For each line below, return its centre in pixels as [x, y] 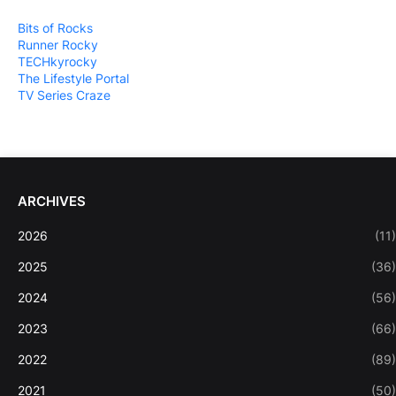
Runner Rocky [58, 45]
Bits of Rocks [55, 28]
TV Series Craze [64, 95]
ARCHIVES [52, 201]
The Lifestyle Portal [73, 78]
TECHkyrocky [57, 61]
